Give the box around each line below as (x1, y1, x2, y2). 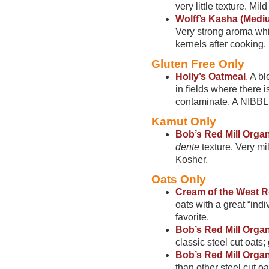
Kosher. (175, 154, 208, 165)
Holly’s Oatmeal (175, 71, 246, 82)
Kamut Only (151, 115, 216, 128)
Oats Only (151, 173, 206, 186)
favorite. (175, 212, 209, 222)
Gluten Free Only (151, 58, 244, 70)
